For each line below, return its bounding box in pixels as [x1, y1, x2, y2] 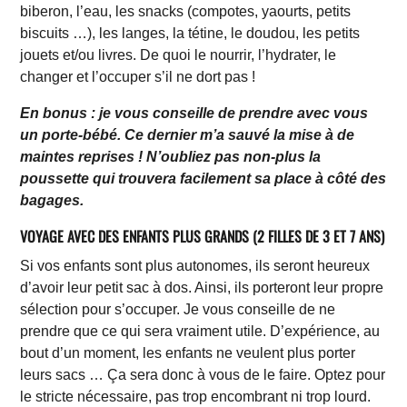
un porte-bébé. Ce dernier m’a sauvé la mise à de [20, 126, 355, 143]
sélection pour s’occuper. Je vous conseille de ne [20, 301, 336, 317]
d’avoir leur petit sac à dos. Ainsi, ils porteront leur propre [20, 279, 384, 295]
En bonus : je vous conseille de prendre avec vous [20, 104, 369, 121]
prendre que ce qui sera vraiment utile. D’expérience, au [20, 323, 381, 339]
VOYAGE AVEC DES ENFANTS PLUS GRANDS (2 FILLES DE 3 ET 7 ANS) [20, 224, 385, 247]
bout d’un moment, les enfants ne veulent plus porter [20, 344, 356, 361]
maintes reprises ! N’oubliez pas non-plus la [20, 148, 322, 164]
